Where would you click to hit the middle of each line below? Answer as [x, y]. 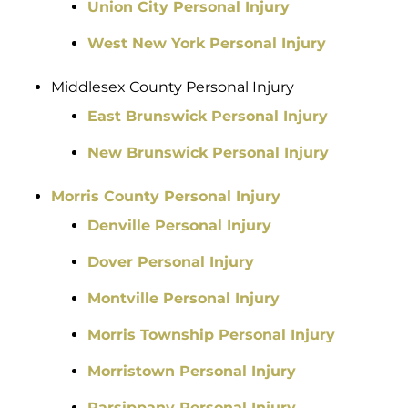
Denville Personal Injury [179, 226]
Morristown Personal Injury [192, 372]
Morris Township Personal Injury [211, 335]
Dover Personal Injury [171, 262]
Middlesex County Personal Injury [173, 87]
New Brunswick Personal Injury [208, 153]
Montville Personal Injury [184, 299]
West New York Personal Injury [207, 44]
